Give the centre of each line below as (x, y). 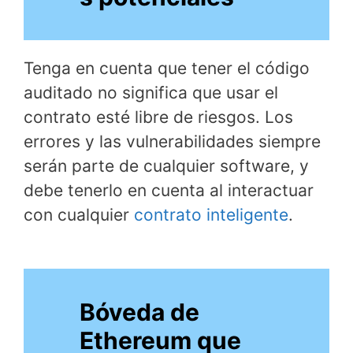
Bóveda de (140, 312)
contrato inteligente (211, 215)
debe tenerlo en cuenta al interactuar (169, 191)
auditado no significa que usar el (151, 93)
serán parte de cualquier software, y (166, 166)
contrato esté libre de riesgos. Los (158, 117)
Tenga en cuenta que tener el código (167, 69)
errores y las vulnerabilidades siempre (172, 142)
